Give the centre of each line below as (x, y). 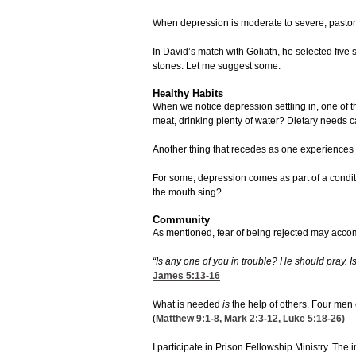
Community (181, 220)
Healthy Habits (188, 94)
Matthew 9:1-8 (188, 319)
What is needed (188, 305)
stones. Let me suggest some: (218, 66)
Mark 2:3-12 (251, 319)
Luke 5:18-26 (312, 319)
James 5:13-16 (186, 276)
